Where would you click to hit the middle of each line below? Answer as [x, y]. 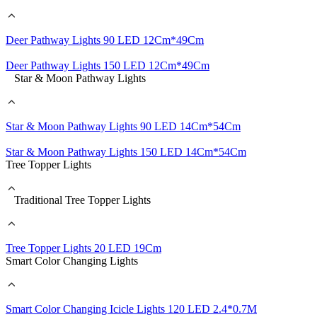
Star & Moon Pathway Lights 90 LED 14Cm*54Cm [123, 126]
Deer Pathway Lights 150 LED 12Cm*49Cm [108, 65]
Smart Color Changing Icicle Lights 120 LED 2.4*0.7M [131, 309]
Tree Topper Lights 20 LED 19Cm [83, 248]
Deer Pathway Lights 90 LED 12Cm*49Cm [105, 40]
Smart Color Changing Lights [72, 261]
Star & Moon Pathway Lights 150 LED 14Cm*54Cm [126, 152]
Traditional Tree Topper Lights [82, 200]
